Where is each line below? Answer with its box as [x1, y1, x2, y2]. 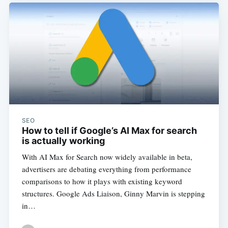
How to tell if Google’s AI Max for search [21, 125, 197, 136]
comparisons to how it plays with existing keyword [21, 176, 182, 187]
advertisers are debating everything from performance [21, 164, 191, 175]
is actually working [21, 135, 105, 147]
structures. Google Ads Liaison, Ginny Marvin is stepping [21, 188, 205, 199]
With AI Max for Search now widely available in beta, [21, 152, 192, 162]
